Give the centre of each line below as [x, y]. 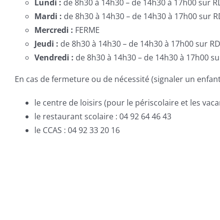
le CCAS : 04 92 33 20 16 [77, 130]
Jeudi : [46, 44]
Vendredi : [54, 57]
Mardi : [48, 16]
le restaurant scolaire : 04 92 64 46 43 [103, 116]
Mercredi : [54, 30]
